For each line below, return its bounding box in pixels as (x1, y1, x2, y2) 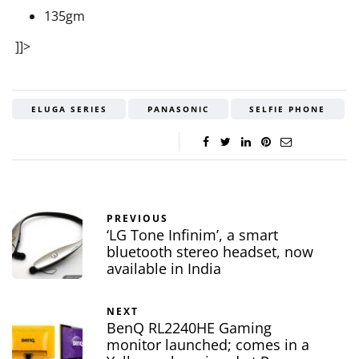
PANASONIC (147, 103, 209, 115)
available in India (107, 259, 221, 279)
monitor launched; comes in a (107, 335, 309, 355)
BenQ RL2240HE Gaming (107, 318, 272, 338)
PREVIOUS (107, 212, 168, 226)
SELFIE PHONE (249, 103, 326, 115)
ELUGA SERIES (30, 103, 107, 115)
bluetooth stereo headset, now (107, 242, 313, 262)
